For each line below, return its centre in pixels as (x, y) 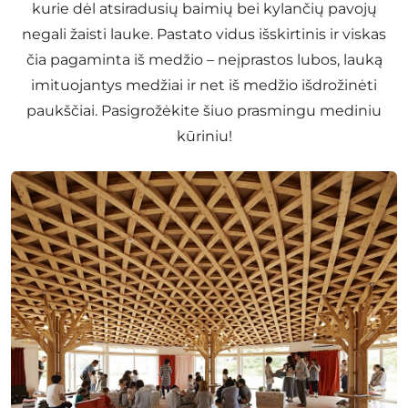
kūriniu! (204, 136)
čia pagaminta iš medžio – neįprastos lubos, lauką (204, 60)
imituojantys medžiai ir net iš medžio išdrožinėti (204, 85)
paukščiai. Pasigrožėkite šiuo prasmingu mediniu (204, 111)
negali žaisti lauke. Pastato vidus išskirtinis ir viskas (204, 34)
